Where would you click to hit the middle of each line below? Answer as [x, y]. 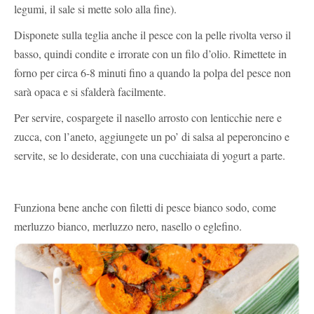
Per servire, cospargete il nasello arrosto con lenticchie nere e [148, 117]
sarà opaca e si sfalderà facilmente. [90, 91]
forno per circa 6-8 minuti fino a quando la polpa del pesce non [152, 72]
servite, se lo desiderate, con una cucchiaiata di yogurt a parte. [150, 155]
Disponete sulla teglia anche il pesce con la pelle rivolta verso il [152, 34]
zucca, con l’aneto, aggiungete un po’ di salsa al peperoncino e [152, 136]
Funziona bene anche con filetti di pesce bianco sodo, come [145, 207]
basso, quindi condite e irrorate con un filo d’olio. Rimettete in [150, 53]
